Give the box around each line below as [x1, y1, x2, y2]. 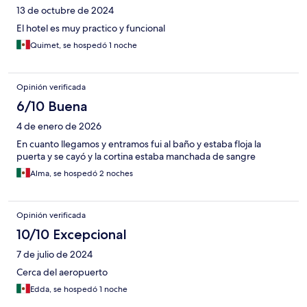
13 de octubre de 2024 [16, 4, 114, 17]
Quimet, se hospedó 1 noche [30, 40, 137, 51]
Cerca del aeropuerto [16, 266, 108, 279]
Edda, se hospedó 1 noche [30, 284, 127, 295]
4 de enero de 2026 [16, 120, 101, 133]
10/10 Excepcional [16, 226, 127, 243]
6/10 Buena [16, 98, 88, 115]
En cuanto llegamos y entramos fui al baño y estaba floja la [16, 138, 261, 151]
